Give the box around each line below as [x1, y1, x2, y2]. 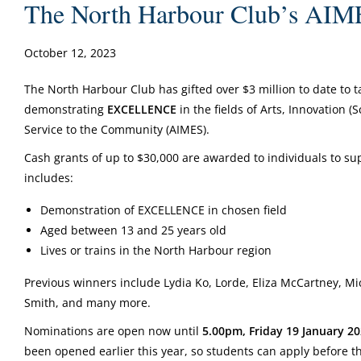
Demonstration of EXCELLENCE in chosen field [40, 202, 287, 218]
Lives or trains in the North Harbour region [40, 243, 272, 258]
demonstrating [24, 102, 107, 117]
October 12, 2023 [24, 45, 116, 60]
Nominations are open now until [24, 323, 202, 338]
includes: [24, 170, 73, 185]
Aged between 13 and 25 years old [40, 222, 226, 238]
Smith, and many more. [24, 295, 151, 310]
